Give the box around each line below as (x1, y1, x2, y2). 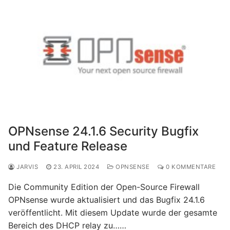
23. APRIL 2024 (53, 163, 99, 170)
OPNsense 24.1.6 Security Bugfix (8, 123, 199, 139)
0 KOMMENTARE (164, 163, 216, 170)
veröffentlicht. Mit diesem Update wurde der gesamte (8, 207, 217, 218)
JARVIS (14, 163, 38, 170)
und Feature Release (8, 138, 127, 154)
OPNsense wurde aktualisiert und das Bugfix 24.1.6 (8, 194, 205, 205)
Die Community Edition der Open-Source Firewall (8, 181, 200, 192)
